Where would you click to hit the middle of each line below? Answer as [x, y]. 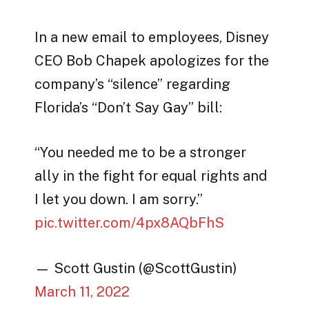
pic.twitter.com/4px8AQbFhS [130, 223]
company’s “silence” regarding [133, 84]
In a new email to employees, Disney [152, 38]
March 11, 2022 [82, 291]
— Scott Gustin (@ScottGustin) [136, 268]
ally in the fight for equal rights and [151, 176]
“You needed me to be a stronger [141, 153]
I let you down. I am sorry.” [119, 200]
